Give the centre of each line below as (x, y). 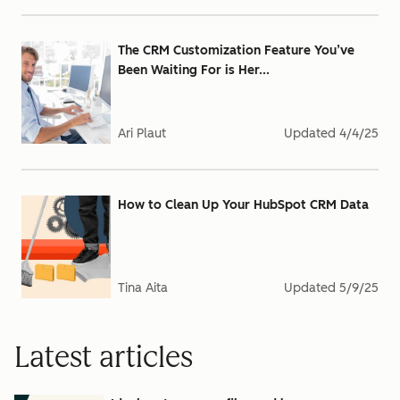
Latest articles (104, 357)
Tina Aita (143, 288)
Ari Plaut (142, 133)
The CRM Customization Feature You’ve (236, 50)
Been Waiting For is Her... (194, 70)
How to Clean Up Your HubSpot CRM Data (243, 205)
